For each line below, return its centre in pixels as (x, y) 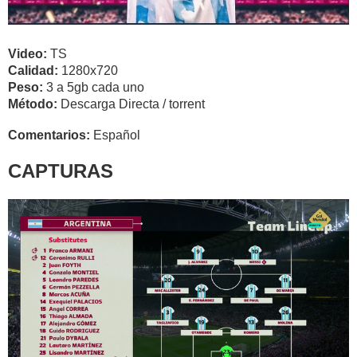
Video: (29, 53)
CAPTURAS (61, 171)
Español (117, 135)
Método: (34, 104)
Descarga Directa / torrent (133, 104)
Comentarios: (51, 135)
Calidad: (35, 70)
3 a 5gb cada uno (95, 87)
